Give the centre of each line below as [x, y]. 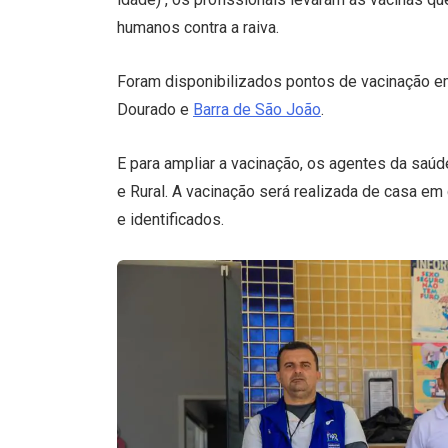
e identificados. [172, 220]
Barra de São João [257, 110]
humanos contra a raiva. [198, 28]
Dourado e [155, 110]
